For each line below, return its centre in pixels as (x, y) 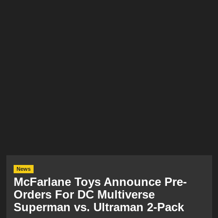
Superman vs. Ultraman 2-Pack (99, 207)
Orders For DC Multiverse (84, 194)
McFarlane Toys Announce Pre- (100, 182)
